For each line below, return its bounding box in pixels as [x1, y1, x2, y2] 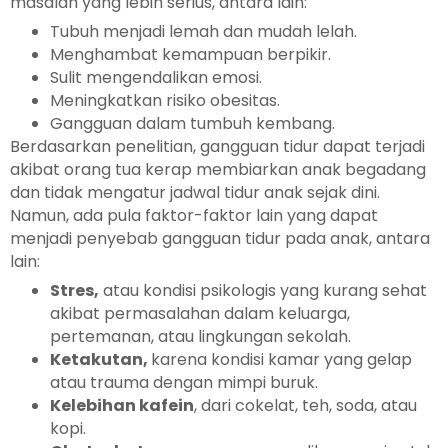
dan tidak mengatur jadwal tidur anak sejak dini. [10, 180, 380, 204]
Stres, [50, 278, 99, 302]
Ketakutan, [50, 347, 151, 371]
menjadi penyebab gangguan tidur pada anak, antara [10, 226, 430, 250]
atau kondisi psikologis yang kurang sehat [99, 278, 427, 302]
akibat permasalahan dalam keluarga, [50, 301, 350, 325]
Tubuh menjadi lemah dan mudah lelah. [50, 19, 357, 43]
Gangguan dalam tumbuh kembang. [50, 111, 335, 135]
